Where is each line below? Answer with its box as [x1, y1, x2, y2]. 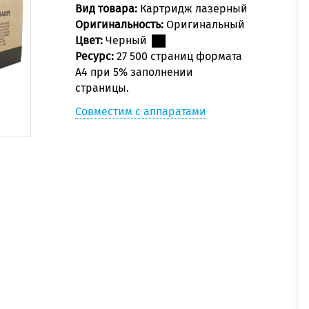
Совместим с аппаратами [75, 105, 206, 119]
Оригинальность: [75, 18, 166, 32]
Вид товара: [75, 2, 140, 16]
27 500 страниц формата [117, 50, 242, 63]
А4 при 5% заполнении [75, 66, 193, 79]
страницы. [75, 81, 129, 95]
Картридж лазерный [140, 2, 248, 16]
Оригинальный [166, 18, 245, 32]
